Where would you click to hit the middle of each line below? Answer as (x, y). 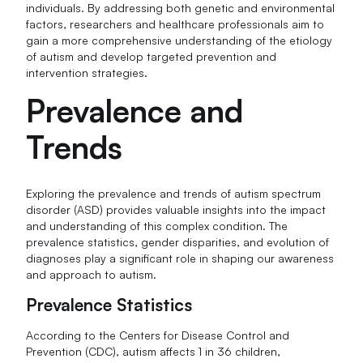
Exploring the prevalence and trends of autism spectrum (174, 194)
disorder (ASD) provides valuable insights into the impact (176, 210)
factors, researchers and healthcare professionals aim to (175, 24)
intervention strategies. (87, 73)
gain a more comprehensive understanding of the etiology (179, 41)
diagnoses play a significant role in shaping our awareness (180, 258)
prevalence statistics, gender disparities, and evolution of (178, 242)
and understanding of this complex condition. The (157, 226)
